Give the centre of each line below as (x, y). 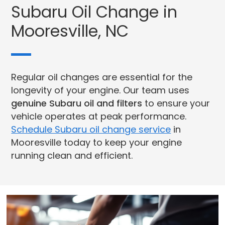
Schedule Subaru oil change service (91, 130)
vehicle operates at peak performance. (99, 117)
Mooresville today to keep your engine (97, 143)
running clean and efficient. (72, 156)
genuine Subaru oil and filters (77, 103)
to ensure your (176, 103)
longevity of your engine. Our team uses (100, 90)
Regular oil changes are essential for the (102, 77)
